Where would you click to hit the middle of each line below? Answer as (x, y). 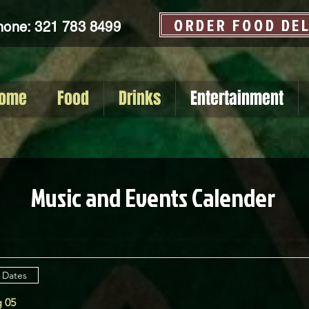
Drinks (140, 98)
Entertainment (237, 98)
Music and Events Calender (153, 197)
